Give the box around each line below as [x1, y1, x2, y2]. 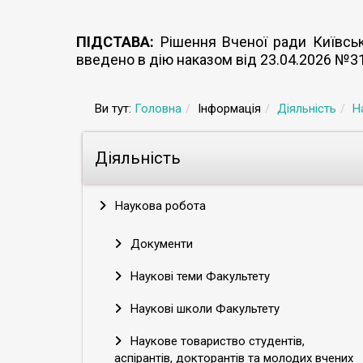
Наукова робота [112, 199, 206, 213]
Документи [127, 237, 193, 251]
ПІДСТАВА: [76, 33, 155, 50]
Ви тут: [95, 101, 135, 116]
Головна [135, 101, 181, 116]
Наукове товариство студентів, [127, 334, 305, 348]
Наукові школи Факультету [127, 301, 280, 316]
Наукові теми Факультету [127, 269, 270, 284]
